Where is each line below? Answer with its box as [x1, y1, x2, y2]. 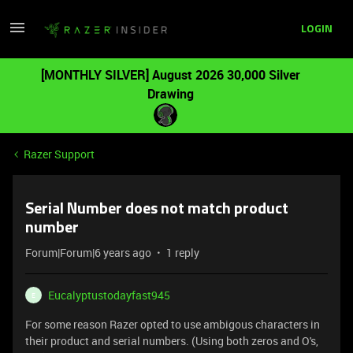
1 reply [166, 245, 199, 260]
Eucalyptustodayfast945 [48, 288, 170, 303]
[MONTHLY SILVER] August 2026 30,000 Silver [40, 66, 300, 84]
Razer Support [24, 147, 95, 162]
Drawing [147, 85, 194, 102]
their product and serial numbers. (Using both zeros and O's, [25, 333, 318, 348]
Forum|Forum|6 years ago [25, 245, 151, 260]
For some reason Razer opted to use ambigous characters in [25, 317, 320, 332]
